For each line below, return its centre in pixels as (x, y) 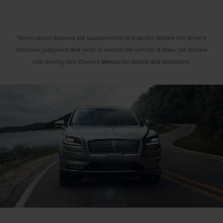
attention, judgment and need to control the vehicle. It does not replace (111, 50)
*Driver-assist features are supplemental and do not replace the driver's (111, 38)
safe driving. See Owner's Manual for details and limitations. (111, 62)
